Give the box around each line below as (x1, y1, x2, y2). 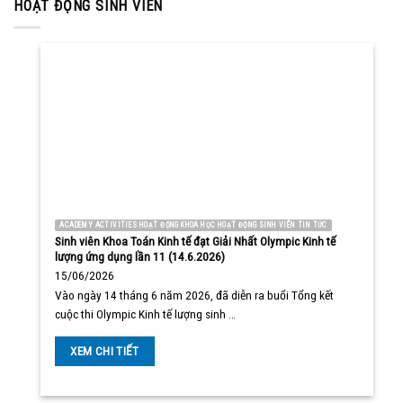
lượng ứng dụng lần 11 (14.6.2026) (55, 249, 226, 264)
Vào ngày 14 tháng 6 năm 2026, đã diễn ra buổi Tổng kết (55, 287, 335, 302)
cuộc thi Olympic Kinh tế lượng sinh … (55, 306, 237, 321)
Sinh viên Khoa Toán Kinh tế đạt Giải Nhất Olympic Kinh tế (55, 234, 336, 249)
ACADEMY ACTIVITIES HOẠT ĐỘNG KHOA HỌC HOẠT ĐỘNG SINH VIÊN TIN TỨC (59, 219, 327, 229)
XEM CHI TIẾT (70, 345, 139, 359)
